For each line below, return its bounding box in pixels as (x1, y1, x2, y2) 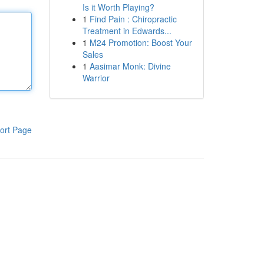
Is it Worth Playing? (82, 1, 154, 13)
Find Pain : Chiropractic (89, 13, 177, 25)
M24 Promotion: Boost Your (89, 37, 192, 48)
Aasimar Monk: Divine (89, 60, 171, 72)
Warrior (82, 72, 110, 84)
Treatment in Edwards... (82, 25, 171, 37)
